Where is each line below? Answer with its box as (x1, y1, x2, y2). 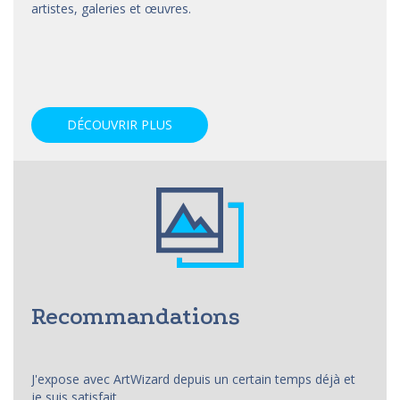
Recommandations (31, 302, 240, 330)
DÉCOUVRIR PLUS (67, 115, 172, 133)
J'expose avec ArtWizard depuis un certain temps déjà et (31, 370, 355, 387)
